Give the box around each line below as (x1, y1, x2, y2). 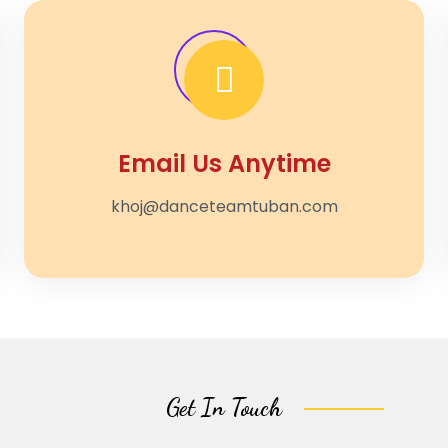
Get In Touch (166, 392, 282, 422)
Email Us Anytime (117, 146, 331, 180)
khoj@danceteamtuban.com (110, 194, 338, 218)
